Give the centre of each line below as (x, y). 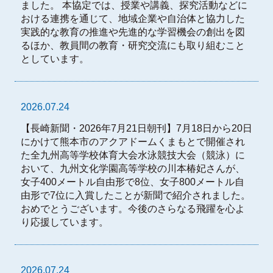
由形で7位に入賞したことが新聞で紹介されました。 (135, 196)
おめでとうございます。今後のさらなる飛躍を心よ (133, 209)
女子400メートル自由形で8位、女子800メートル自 (132, 182)
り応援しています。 (64, 222)
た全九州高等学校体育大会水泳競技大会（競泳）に (133, 155)
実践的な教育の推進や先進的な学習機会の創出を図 (133, 32)
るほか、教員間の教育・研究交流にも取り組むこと (133, 45)
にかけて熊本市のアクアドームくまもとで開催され (133, 142)
